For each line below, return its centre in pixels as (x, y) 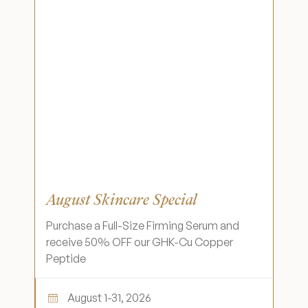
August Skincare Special (121, 200)
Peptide (66, 258)
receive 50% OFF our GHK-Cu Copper (140, 242)
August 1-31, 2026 (109, 298)
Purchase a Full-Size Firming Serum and (143, 225)
